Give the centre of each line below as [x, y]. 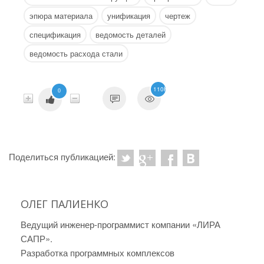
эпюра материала [61, 16]
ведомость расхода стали [76, 54]
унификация [129, 16]
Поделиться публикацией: [62, 157]
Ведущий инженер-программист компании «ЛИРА [121, 225]
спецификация [55, 35]
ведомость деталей [131, 35]
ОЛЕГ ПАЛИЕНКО [65, 204]
